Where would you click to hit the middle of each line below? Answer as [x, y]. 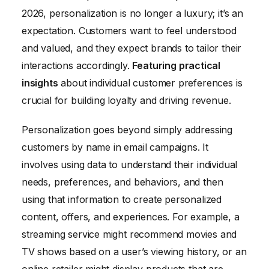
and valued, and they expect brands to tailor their [132, 48]
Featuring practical [177, 65]
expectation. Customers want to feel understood [129, 30]
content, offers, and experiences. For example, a [131, 217]
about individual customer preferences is [150, 83]
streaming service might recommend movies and [129, 234]
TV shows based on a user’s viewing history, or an [134, 252]
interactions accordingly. [77, 65]
